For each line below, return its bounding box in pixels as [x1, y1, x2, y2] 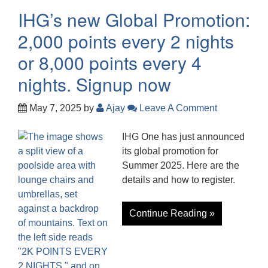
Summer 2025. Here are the [122, 160, 239, 170]
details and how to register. [122, 174, 235, 185]
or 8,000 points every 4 [18, 49, 202, 75]
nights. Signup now [18, 71, 171, 97]
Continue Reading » [129, 208, 215, 218]
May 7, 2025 [27, 102, 81, 113]
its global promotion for [122, 145, 218, 156]
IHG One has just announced [122, 131, 245, 142]
